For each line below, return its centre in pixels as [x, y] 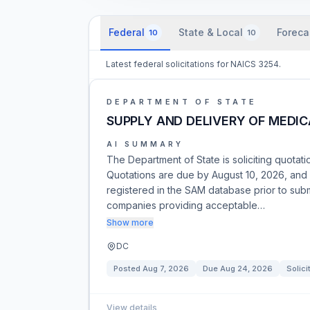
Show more [130, 222]
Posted [128, 268]
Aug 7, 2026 [166, 268]
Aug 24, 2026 [246, 268]
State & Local [211, 32]
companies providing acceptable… [186, 205]
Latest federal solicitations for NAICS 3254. [193, 64]
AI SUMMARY [145, 144]
